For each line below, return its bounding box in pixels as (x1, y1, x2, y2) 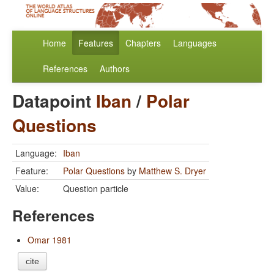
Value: (15, 182, 39, 195)
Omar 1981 (28, 234, 72, 246)
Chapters (125, 37, 161, 50)
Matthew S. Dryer (139, 165, 206, 177)
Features (78, 37, 113, 50)
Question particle (63, 182, 128, 195)
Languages (173, 37, 217, 50)
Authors (100, 62, 130, 75)
